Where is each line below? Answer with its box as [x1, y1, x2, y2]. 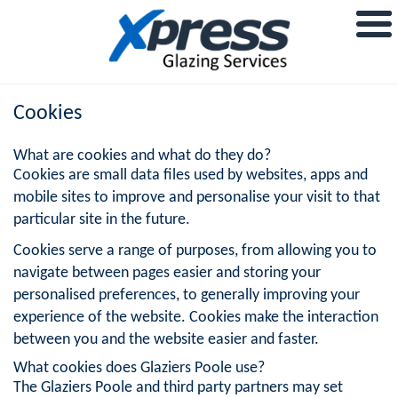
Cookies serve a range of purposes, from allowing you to [13, 242, 377, 259]
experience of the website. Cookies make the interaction [13, 308, 378, 326]
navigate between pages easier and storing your [13, 264, 321, 282]
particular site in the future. [13, 211, 190, 228]
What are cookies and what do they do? [13, 147, 271, 164]
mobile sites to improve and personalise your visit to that [13, 188, 380, 206]
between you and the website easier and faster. [13, 330, 319, 348]
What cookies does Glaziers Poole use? [13, 359, 265, 377]
